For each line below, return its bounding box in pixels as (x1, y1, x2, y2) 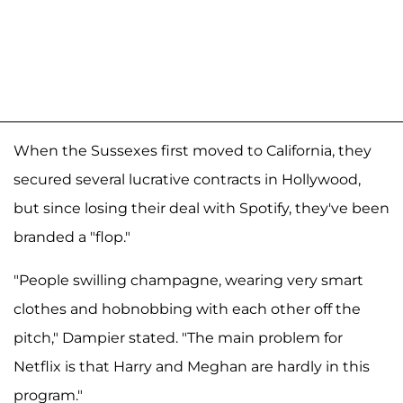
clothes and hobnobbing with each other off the (13, 300, 361, 318)
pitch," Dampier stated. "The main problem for (13, 329, 343, 347)
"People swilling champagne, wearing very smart (13, 272, 363, 290)
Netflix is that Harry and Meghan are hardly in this (13, 358, 370, 376)
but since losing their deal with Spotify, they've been (13, 200, 390, 218)
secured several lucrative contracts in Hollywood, (13, 171, 361, 189)
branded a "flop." (13, 228, 130, 246)
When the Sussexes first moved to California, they (13, 142, 372, 160)
